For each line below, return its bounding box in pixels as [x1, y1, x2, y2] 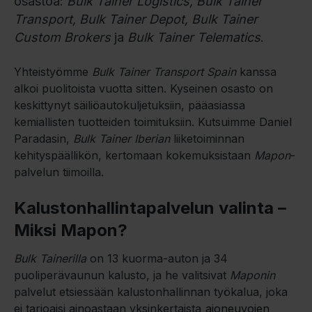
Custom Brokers [14, 29, 114, 45]
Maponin [230, 267, 275, 282]
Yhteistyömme [14, 64, 88, 79]
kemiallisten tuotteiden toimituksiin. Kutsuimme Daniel [14, 114, 292, 129]
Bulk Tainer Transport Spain [88, 64, 236, 79]
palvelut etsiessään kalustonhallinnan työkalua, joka [14, 284, 288, 299]
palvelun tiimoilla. [14, 164, 104, 179]
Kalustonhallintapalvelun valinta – [14, 197, 286, 218]
